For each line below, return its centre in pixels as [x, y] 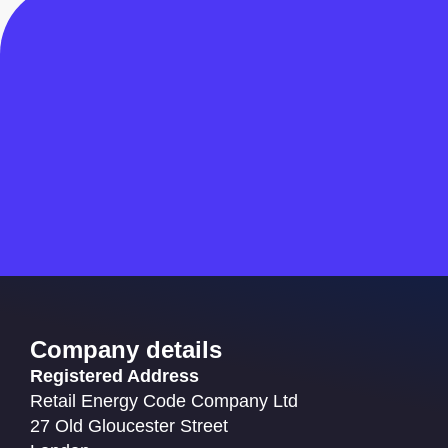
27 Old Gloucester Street [129, 426]
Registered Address [114, 376]
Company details [126, 350]
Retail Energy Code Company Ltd [164, 401]
